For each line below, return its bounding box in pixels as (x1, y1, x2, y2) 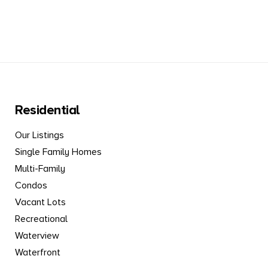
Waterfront (15, 246, 60, 259)
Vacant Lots (15, 196, 66, 209)
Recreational (15, 213, 68, 226)
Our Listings (15, 129, 64, 142)
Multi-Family (15, 163, 65, 175)
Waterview (15, 230, 59, 242)
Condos (15, 179, 47, 192)
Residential (15, 102, 80, 119)
